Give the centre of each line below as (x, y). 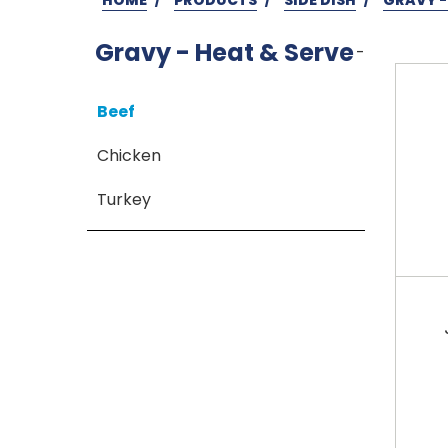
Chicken (129, 155)
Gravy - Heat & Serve (224, 52)
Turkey (124, 199)
